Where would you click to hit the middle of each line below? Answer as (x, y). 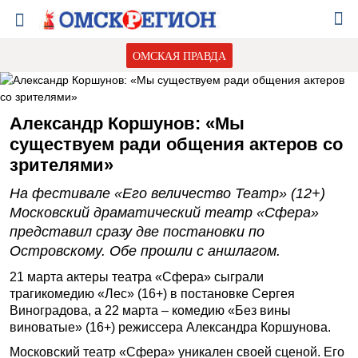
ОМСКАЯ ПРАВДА (179, 56)
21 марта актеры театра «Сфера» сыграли (137, 277)
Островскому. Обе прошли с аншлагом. (145, 251)
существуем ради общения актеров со (176, 144)
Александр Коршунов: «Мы (127, 123)
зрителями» (62, 165)
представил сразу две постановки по (137, 232)
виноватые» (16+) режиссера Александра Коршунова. (170, 327)
